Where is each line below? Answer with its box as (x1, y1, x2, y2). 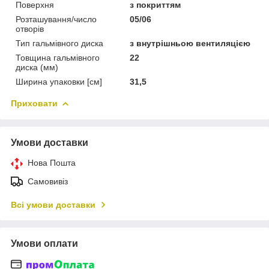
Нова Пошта (28, 157, 76, 168)
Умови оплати (11, 238, 78, 249)
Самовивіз (28, 176, 68, 186)
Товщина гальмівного (16, 52, 100, 62)
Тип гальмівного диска (16, 38, 103, 48)
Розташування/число (16, 14, 97, 24)
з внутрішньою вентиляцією (130, 38, 251, 48)
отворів (16, 23, 44, 34)
